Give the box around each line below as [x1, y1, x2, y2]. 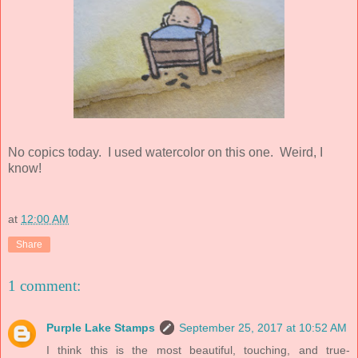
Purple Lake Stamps [46, 320, 155, 334]
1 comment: [8, 277, 81, 295]
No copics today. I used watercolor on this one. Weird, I [8, 145, 323, 159]
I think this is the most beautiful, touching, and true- [46, 343, 350, 356]
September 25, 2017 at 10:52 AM [179, 320, 347, 334]
